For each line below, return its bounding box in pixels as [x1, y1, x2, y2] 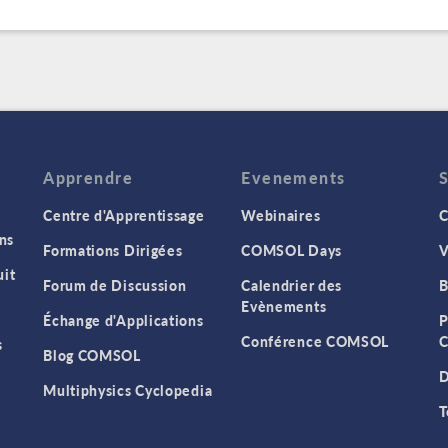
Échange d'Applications [43, 310, 204, 331]
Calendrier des [241, 275, 343, 296]
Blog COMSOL [43, 345, 141, 366]
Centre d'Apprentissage [43, 205, 205, 226]
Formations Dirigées [43, 240, 183, 261]
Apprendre [43, 166, 134, 190]
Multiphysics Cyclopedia [43, 380, 213, 401]
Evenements [241, 166, 346, 190]
